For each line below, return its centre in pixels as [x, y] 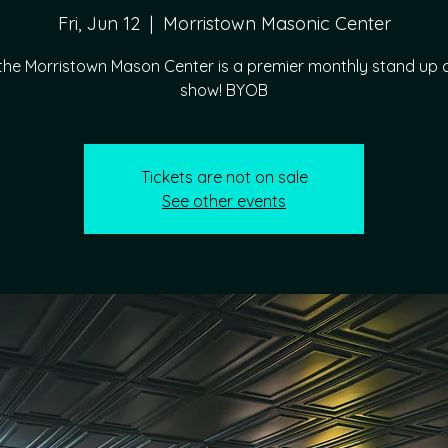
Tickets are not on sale [224, 177]
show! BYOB [224, 90]
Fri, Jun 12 [98, 23]
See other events [224, 201]
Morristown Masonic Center [276, 23]
